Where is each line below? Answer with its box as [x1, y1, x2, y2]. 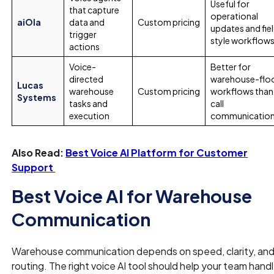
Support [12, 160, 56, 174]
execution [69, 109, 110, 121]
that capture [69, 4, 120, 15]
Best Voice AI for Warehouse [12, 184, 253, 207]
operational [210, 10, 259, 21]
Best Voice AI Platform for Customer [65, 146, 248, 159]
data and [69, 16, 105, 28]
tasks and [69, 97, 108, 109]
